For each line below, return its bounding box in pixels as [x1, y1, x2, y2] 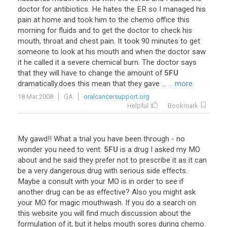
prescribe [139, 156, 170, 165]
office [156, 15, 175, 24]
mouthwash [82, 198, 122, 207]
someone [18, 47, 50, 56]
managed [163, 5, 194, 14]
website [32, 209, 58, 218]
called [34, 58, 53, 67]
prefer [95, 156, 115, 165]
